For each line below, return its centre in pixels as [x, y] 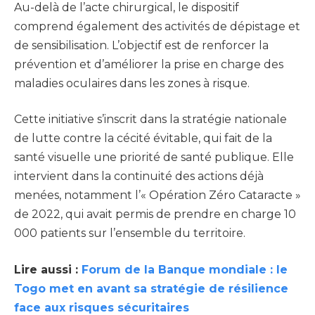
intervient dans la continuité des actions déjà [139, 176]
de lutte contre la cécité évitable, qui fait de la [143, 139]
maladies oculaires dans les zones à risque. [132, 83]
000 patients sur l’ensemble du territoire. [130, 233]
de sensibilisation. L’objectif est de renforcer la [141, 45]
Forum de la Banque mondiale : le [185, 269]
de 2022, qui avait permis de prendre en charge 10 [155, 214]
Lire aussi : [48, 269]
